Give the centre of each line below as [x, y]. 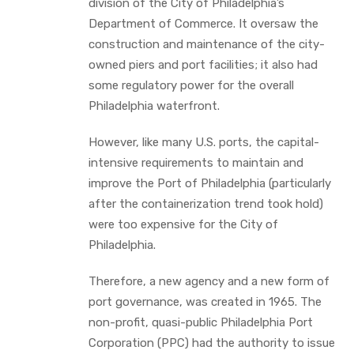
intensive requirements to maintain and [196, 162]
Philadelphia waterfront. [154, 105]
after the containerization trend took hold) [206, 203]
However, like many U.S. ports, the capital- [204, 142]
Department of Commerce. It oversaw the [203, 23]
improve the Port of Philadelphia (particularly [210, 183]
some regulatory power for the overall [191, 85]
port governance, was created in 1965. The [205, 301]
